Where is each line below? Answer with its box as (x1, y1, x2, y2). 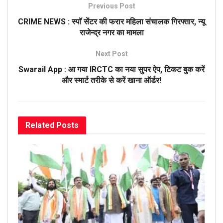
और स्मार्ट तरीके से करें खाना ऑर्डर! (62, 76, 161, 86)
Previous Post (88, 2, 135, 10)
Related (25, 120, 54, 130)
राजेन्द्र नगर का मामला (79, 28, 144, 38)
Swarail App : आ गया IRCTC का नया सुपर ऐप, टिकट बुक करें (18, 65, 205, 75)
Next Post (95, 50, 128, 58)
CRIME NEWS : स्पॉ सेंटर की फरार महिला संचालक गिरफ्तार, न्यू (18, 17, 205, 27)
